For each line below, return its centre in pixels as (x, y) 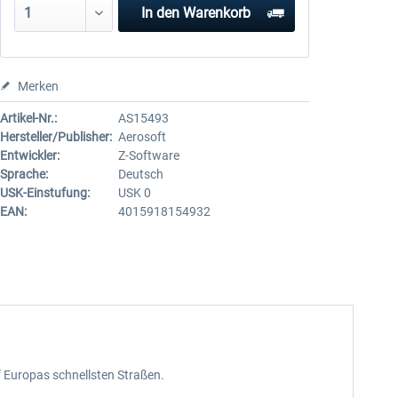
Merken (38, 86)
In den (161, 13)
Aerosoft (142, 137)
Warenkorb (217, 13)
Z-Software (148, 155)
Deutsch (140, 174)
